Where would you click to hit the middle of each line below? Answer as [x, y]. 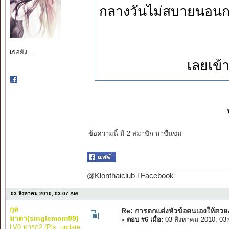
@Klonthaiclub [111, 176]
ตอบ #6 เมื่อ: [145, 220]
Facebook [157, 176]
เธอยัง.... [22, 52]
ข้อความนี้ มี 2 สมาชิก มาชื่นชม [135, 134]
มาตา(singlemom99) [44, 219]
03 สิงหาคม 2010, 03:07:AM [44, 194]
